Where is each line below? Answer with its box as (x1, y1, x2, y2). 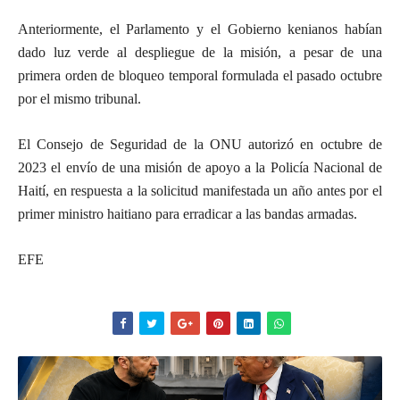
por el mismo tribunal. (18, 91, 141, 106)
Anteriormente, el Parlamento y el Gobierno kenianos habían (18, 21, 382, 37)
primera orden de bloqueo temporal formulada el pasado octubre (18, 68, 382, 83)
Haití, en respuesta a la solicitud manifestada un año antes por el (18, 183, 382, 198)
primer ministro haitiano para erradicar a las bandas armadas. (18, 206, 357, 221)
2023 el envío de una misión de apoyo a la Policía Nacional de (18, 160, 382, 175)
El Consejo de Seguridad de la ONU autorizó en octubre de (18, 137, 382, 152)
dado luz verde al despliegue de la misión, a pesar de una (18, 45, 382, 60)
